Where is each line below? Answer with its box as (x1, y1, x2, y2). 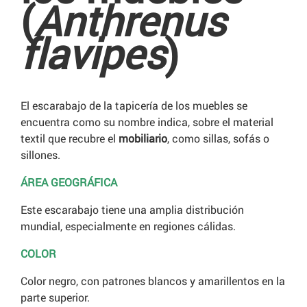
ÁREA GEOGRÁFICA (21, 175, 117, 190)
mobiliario (119, 131, 167, 146)
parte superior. (21, 290, 90, 305)
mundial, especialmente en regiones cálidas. (21, 219, 236, 234)
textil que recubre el (21, 131, 119, 146)
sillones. (21, 147, 60, 162)
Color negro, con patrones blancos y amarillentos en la (21, 273, 285, 288)
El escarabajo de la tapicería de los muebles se (21, 98, 247, 113)
